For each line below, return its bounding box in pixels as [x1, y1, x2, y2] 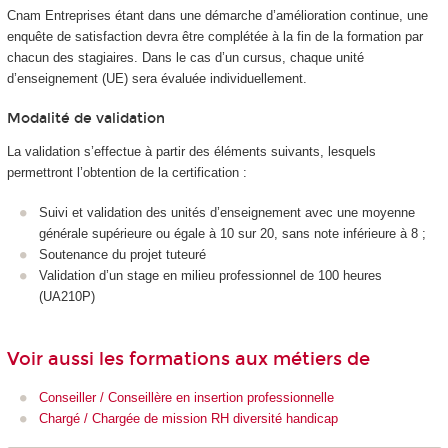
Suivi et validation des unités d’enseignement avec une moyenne [39, 205, 415, 221]
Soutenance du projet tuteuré [39, 247, 206, 263]
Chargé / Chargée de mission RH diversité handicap [39, 411, 338, 427]
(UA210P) [39, 289, 95, 305]
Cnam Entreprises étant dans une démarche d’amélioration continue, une [6, 7, 428, 23]
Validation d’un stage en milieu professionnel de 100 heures [39, 268, 382, 284]
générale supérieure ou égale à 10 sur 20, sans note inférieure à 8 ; [39, 226, 426, 242]
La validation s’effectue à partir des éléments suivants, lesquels [6, 143, 376, 159]
